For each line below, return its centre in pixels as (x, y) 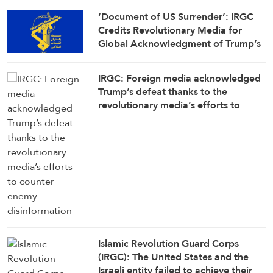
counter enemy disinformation (166, 119)
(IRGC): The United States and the (174, 257)
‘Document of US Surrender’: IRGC (176, 16)
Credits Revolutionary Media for (170, 30)
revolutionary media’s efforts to (169, 105)
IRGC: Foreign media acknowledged (180, 78)
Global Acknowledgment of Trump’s (180, 43)
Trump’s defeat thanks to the (163, 92)
